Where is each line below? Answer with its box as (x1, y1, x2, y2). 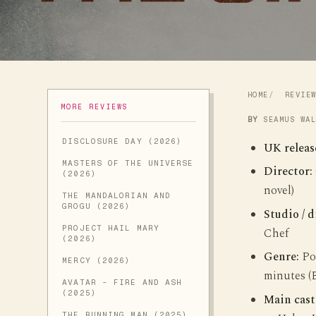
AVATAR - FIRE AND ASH (62, 278, 183, 287)
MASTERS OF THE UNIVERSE (62, 159, 194, 168)
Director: (263, 163, 312, 181)
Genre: (263, 248, 299, 267)
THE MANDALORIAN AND (62, 191, 171, 200)
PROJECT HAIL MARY (62, 224, 159, 233)
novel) (263, 182, 294, 200)
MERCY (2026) (62, 256, 131, 265)
